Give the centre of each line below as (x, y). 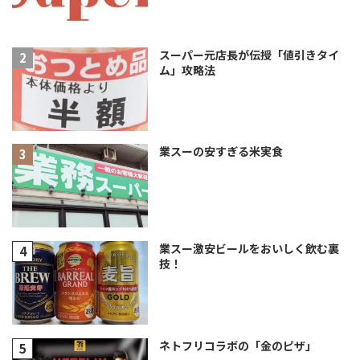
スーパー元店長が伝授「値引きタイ (249, 54)
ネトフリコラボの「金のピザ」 (237, 345)
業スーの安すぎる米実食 (221, 151)
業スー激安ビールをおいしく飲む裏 (249, 249)
